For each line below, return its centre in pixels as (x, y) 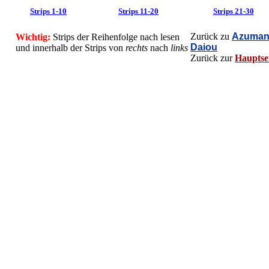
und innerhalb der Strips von (71, 48)
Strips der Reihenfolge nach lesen (115, 37)
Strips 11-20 (138, 11)
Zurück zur (213, 58)
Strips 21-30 (233, 11)
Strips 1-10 (48, 11)
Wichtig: (33, 37)
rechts (137, 48)
